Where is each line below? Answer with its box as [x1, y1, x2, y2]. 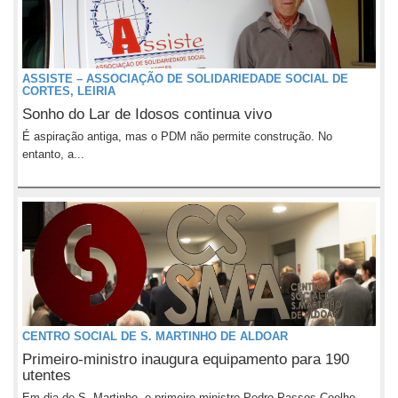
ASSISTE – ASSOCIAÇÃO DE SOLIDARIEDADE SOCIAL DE [22, 72, 348, 85]
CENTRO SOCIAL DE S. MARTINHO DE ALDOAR [22, 330, 288, 343]
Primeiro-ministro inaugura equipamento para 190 [22, 351, 349, 368]
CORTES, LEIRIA [22, 84, 115, 98]
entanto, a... [22, 147, 84, 161]
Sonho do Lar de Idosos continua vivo [22, 106, 272, 123]
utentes [22, 367, 71, 384]
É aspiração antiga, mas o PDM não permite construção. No [22, 130, 332, 143]
